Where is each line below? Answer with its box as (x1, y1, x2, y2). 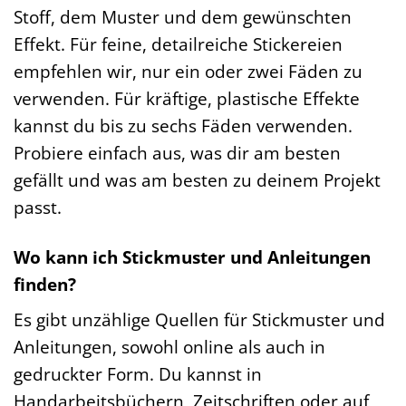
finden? (14, 271, 76, 296)
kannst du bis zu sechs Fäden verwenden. (14, 112, 353, 138)
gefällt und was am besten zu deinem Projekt (14, 167, 381, 192)
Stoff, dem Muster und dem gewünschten (14, 4, 352, 29)
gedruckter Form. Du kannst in (14, 362, 262, 387)
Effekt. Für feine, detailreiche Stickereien (14, 31, 343, 56)
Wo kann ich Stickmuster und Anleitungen (14, 244, 371, 269)
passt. (14, 194, 62, 219)
